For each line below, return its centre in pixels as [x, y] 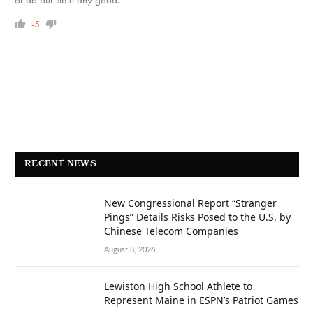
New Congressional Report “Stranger [190, 203]
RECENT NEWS [60, 164]
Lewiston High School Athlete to [178, 286]
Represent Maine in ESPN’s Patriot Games [201, 300]
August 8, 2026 [130, 249]
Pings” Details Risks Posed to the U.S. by [197, 217]
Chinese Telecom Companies [171, 231]
